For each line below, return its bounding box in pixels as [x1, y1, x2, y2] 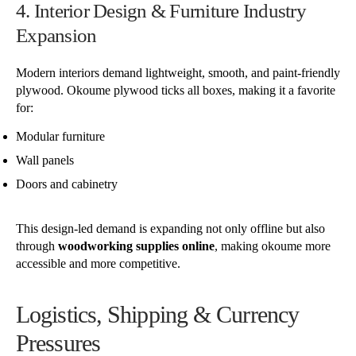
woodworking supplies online [58, 238, 215, 253]
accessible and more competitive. [16, 256, 180, 270]
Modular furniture [16, 129, 105, 143]
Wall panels [16, 153, 74, 167]
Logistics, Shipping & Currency [16, 300, 300, 327]
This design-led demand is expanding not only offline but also [16, 221, 325, 235]
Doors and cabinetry [16, 176, 118, 191]
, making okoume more [215, 238, 331, 253]
